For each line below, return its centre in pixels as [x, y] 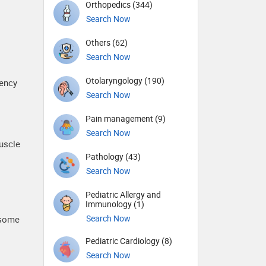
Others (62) [107, 43]
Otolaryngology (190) [125, 81]
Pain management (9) [126, 119]
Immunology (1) [115, 204]
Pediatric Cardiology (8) [129, 241]
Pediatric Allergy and [123, 195]
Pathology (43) [113, 157]
